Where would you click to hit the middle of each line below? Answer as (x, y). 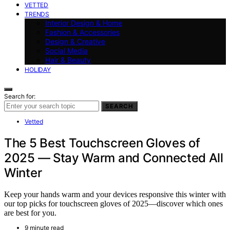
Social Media (66, 50)
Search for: (20, 96)
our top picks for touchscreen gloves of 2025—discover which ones (113, 204)
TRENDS (37, 14)
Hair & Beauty (68, 60)
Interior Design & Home (84, 23)
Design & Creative (75, 41)
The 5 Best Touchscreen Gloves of (102, 143)
